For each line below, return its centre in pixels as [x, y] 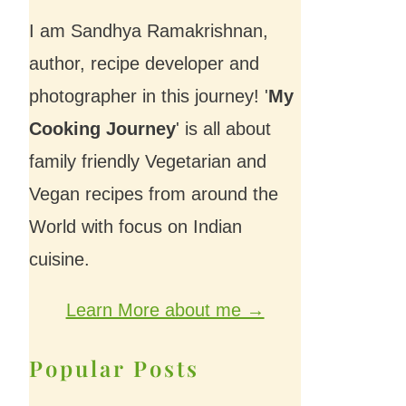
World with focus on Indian [136, 227]
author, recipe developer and [145, 63]
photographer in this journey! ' [149, 96]
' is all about [224, 129]
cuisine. [60, 259]
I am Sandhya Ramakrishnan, [149, 31]
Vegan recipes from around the [154, 194]
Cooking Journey [103, 129]
